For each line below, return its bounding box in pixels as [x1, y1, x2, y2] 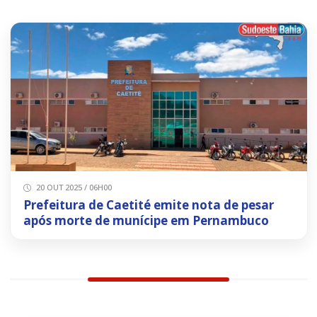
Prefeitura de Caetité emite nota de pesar [23, 197, 274, 214]
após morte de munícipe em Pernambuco [23, 212, 269, 229]
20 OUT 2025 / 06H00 [34, 182, 112, 193]
